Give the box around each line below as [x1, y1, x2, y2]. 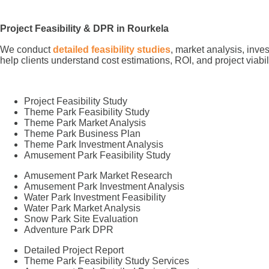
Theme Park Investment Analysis [24, 139, 163, 150]
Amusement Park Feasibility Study [24, 150, 171, 160]
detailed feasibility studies [53, 44, 171, 55]
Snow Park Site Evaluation [24, 213, 138, 224]
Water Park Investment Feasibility [24, 192, 166, 202]
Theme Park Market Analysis [24, 117, 146, 128]
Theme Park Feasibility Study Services [24, 255, 189, 266]
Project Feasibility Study [24, 95, 127, 106]
